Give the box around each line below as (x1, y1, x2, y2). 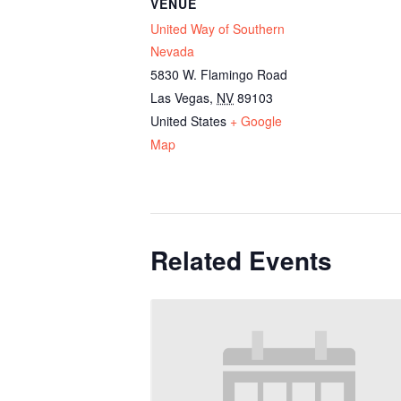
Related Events (150, 242, 332, 278)
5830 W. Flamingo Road (150, 65, 287, 83)
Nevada (150, 42, 194, 60)
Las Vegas (150, 89, 209, 107)
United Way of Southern (150, 20, 285, 38)
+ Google (230, 112, 282, 130)
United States (150, 112, 226, 130)
